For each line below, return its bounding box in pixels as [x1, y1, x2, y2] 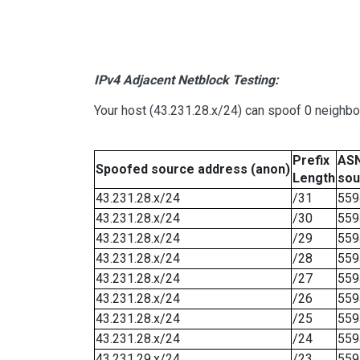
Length [292, 170, 335, 186]
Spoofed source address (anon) [96, 162, 290, 178]
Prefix [292, 153, 329, 169]
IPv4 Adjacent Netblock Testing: [94, 72, 279, 88]
